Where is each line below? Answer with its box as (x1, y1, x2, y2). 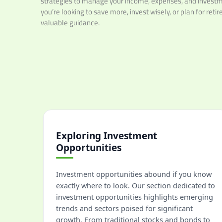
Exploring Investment (56, 129, 157, 142)
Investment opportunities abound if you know (56, 169, 212, 179)
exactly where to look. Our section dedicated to (56, 180, 215, 190)
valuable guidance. (41, 15, 100, 30)
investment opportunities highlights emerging (56, 192, 213, 202)
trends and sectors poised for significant (56, 203, 193, 213)
